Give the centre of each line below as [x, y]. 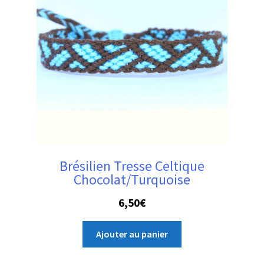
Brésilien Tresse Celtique [132, 166]
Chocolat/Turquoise [132, 180]
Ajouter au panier [132, 234]
